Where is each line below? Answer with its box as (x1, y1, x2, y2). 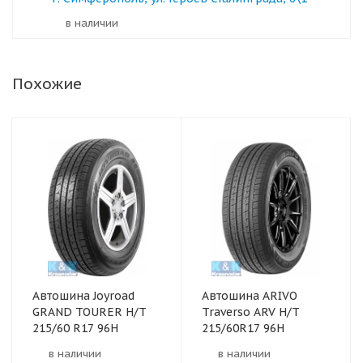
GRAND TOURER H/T (32, 305, 147, 319)
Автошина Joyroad (32, 288, 135, 303)
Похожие (12, 74, 82, 93)
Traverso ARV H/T (202, 305, 300, 319)
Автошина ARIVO (202, 288, 297, 303)
